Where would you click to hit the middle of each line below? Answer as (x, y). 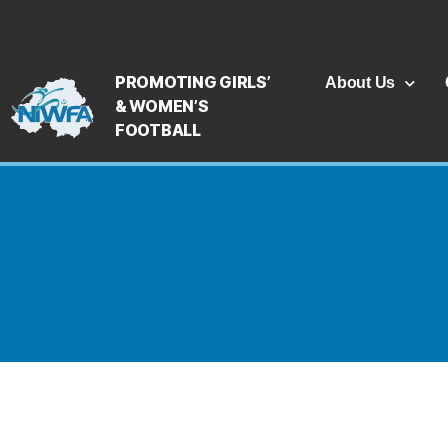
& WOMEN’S (162, 106)
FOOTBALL (158, 130)
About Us (360, 82)
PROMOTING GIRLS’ (193, 82)
